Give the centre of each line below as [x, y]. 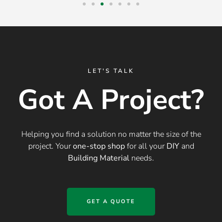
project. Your [50, 146]
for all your [145, 146]
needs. [142, 158]
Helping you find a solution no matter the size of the [111, 135]
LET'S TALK [111, 71]
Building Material [99, 158]
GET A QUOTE [111, 202]
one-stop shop [99, 146]
